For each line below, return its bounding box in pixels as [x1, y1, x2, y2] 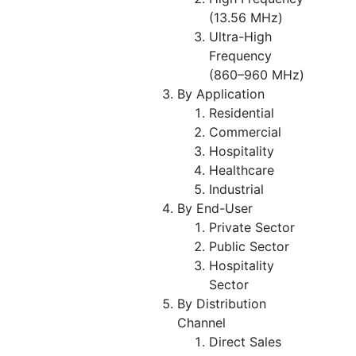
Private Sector [209, 219, 295, 235]
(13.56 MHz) [209, 9, 283, 25]
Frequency [209, 47, 272, 64]
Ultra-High [209, 28, 272, 44]
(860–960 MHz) [209, 66, 304, 83]
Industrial [209, 180, 264, 197]
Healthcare [209, 161, 274, 178]
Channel [177, 314, 226, 331]
